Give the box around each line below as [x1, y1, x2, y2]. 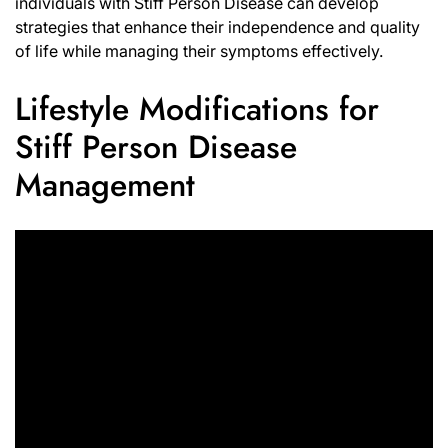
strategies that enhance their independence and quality [15, 17, 420, 38]
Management [15, 161, 195, 208]
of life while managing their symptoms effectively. [15, 41, 383, 62]
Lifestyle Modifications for [15, 85, 379, 132]
